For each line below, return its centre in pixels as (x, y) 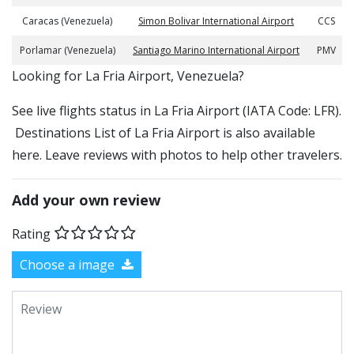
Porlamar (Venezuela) (67, 50)
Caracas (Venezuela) (67, 21)
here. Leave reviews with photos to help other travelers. (177, 155)
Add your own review (86, 200)
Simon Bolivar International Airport (216, 21)
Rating (31, 233)
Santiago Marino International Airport (216, 50)
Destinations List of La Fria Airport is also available (164, 133)
